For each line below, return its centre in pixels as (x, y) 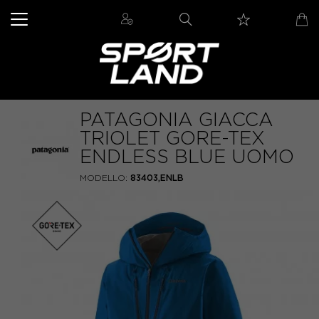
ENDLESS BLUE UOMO (187, 157)
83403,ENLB (157, 178)
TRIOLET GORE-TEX (172, 138)
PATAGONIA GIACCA (177, 120)
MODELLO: (104, 178)
